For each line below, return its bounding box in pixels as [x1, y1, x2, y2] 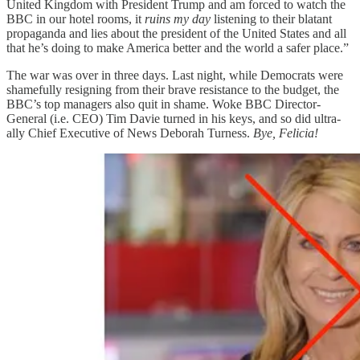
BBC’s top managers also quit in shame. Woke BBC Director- [6, 97, 321, 112]
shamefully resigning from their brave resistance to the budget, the [6, 83, 339, 97]
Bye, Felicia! [253, 126, 318, 141]
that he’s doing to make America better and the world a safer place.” [6, 41, 349, 55]
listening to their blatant [211, 12, 332, 27]
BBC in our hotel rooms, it [6, 12, 145, 27]
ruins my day [145, 12, 211, 27]
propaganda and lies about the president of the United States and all [6, 27, 346, 41]
